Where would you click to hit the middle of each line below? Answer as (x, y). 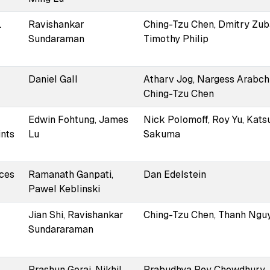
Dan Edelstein (174, 174)
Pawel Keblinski (64, 189)
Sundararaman (61, 229)
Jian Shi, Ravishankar (76, 215)
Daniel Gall (53, 79)
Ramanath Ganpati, (71, 174)
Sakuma (162, 134)
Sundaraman (56, 39)
